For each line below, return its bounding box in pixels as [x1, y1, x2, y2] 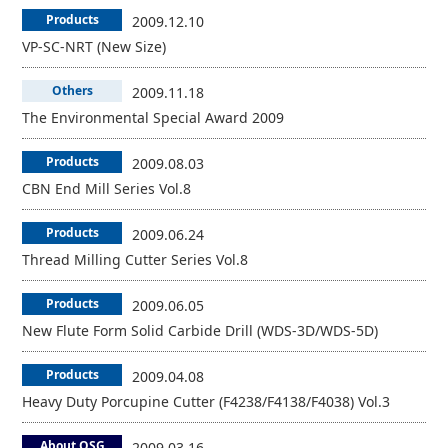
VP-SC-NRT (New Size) [22, 37, 167, 56]
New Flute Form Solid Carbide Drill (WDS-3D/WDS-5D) [22, 321, 379, 340]
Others [51, 82, 93, 99]
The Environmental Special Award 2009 [22, 108, 285, 127]
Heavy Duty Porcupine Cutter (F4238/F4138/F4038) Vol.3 [22, 392, 391, 411]
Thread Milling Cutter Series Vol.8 [22, 250, 249, 269]
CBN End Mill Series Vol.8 [22, 179, 192, 198]
